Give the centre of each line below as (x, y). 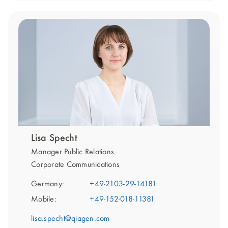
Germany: (48, 184)
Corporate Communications (75, 165)
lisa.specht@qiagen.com (70, 219)
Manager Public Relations (73, 152)
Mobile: (44, 200)
